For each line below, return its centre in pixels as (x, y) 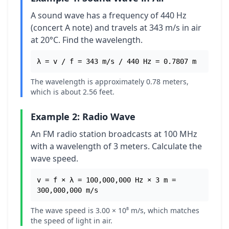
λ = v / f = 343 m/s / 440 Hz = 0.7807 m (117, 61)
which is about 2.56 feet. (73, 92)
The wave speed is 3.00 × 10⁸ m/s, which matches (115, 210)
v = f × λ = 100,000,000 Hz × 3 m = (106, 180)
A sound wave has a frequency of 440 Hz (109, 15)
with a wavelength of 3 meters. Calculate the (116, 146)
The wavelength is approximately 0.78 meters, (110, 82)
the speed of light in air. (72, 221)
